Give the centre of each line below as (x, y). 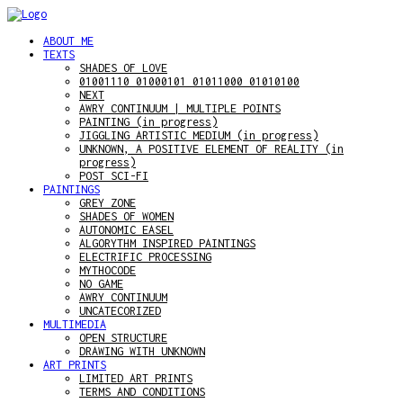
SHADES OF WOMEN (126, 216)
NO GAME (101, 284)
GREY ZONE (107, 203)
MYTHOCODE (107, 270)
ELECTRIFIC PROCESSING (145, 257)
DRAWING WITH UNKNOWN (142, 351)
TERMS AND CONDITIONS (142, 392)
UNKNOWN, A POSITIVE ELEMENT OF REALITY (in (211, 149)
